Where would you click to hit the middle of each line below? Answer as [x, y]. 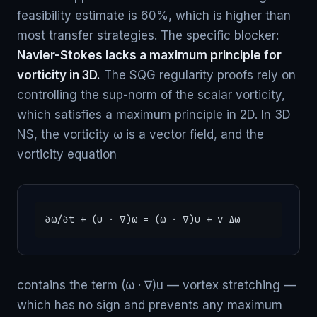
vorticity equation [67, 154]
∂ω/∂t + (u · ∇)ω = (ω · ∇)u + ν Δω [142, 219]
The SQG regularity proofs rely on [198, 75]
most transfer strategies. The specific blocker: [148, 35]
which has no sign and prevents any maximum [150, 305]
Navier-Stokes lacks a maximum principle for [149, 55]
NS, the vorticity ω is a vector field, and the [140, 134]
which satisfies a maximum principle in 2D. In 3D [154, 115]
